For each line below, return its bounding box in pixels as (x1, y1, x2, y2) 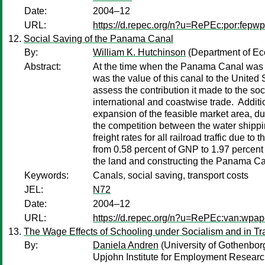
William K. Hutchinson (93, 47, 186, 57)
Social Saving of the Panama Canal (24, 34, 173, 44)
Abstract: (24, 62, 61, 72)
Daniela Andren (93, 240, 159, 250)
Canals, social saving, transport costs (93, 170, 248, 180)
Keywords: (24, 170, 69, 180)
